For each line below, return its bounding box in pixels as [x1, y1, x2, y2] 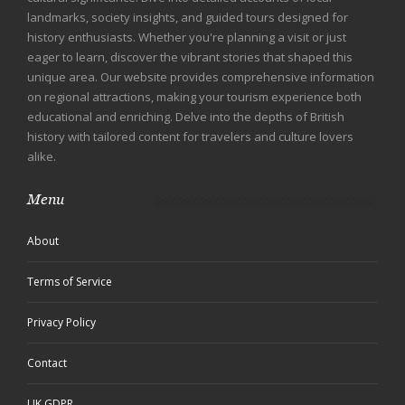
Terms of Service [27, 274, 112, 290]
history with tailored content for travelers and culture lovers [27, 128, 353, 146]
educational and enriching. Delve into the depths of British [27, 108, 344, 126]
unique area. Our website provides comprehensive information [27, 69, 374, 86]
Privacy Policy [27, 315, 96, 331]
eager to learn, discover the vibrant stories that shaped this [27, 49, 353, 66]
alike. [27, 148, 56, 165]
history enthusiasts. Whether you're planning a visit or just [27, 29, 346, 46]
